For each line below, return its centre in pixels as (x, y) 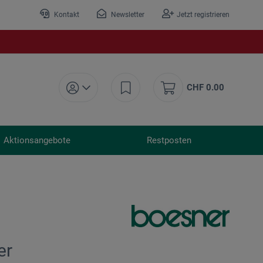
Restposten (169, 141)
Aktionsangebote (37, 141)
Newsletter (127, 15)
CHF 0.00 (205, 88)
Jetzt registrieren (203, 15)
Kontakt (65, 15)
